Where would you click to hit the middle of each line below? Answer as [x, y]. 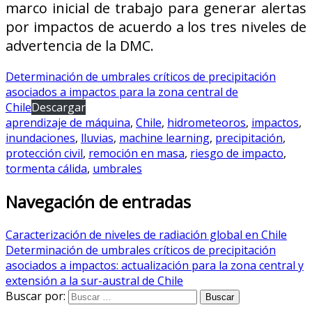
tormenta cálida [46, 169]
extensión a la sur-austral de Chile [94, 280]
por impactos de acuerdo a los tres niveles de [156, 27]
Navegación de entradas [98, 201]
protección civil [44, 153]
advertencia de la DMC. [80, 46]
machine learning [164, 138]
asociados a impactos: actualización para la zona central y [155, 265]
